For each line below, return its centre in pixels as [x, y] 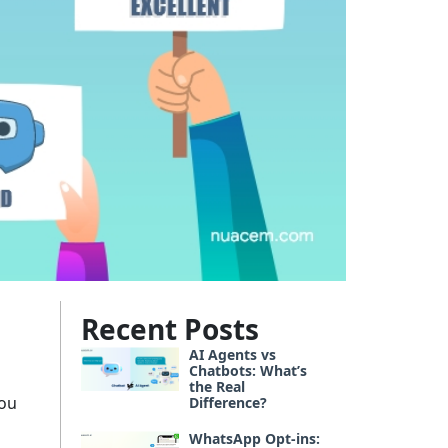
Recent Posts [170, 329]
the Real [217, 386]
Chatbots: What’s [248, 370]
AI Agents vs [232, 354]
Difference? [228, 402]
